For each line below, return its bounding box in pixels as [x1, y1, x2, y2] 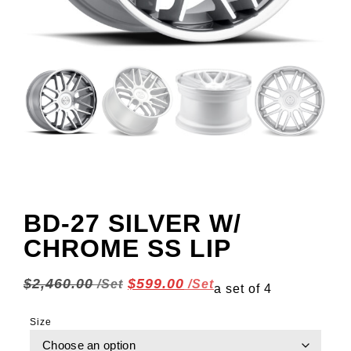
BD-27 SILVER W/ [24, 209, 241, 237]
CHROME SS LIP [24, 234, 231, 262]
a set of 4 [214, 282, 272, 296]
